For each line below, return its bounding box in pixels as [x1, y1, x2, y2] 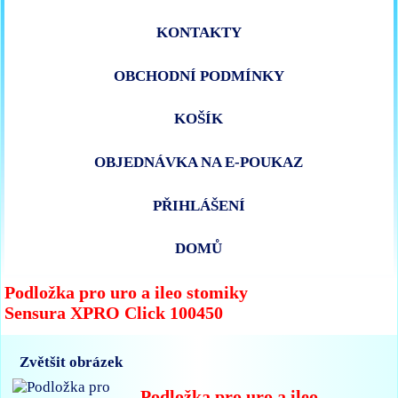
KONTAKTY [155, 24, 242, 42]
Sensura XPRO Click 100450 [4, 302, 224, 322]
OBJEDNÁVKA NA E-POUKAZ [94, 154, 304, 171]
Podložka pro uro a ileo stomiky [4, 282, 249, 302]
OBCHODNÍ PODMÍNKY [113, 67, 284, 84]
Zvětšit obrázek [20, 354, 123, 371]
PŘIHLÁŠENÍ [152, 196, 245, 214]
